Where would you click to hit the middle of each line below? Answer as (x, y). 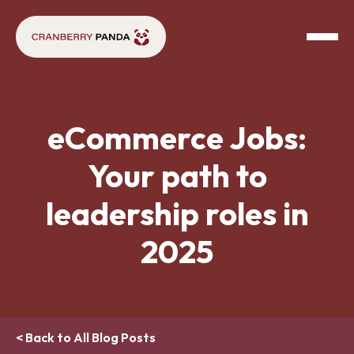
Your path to (177, 175)
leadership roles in (177, 213)
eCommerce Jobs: (177, 137)
